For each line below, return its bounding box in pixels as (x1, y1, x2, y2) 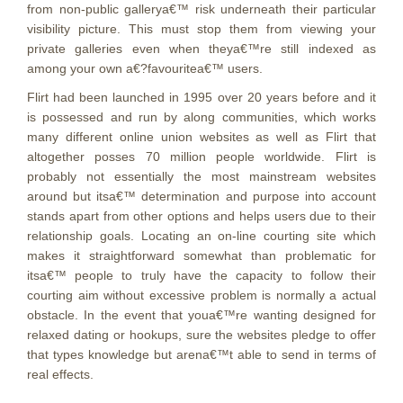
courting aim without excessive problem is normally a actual (27, 288, 376, 302)
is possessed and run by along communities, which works (27, 110, 376, 124)
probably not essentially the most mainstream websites (27, 169, 376, 184)
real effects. (27, 367, 94, 381)
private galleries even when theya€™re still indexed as (27, 41, 376, 56)
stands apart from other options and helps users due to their (27, 209, 376, 223)
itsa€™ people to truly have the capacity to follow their (27, 268, 376, 282)
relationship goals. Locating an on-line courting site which (27, 228, 376, 243)
